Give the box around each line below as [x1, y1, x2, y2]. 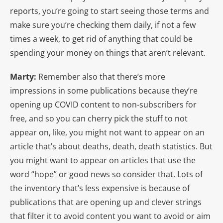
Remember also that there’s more [36, 71, 165, 82]
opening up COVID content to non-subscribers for [10, 99, 197, 110]
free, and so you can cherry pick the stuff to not [10, 112, 188, 124]
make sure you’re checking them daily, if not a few [10, 19, 196, 30]
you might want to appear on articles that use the [10, 154, 196, 166]
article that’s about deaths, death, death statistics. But [10, 140, 213, 152]
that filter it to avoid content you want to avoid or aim [10, 210, 211, 222]
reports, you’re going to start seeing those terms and [10, 5, 209, 16]
